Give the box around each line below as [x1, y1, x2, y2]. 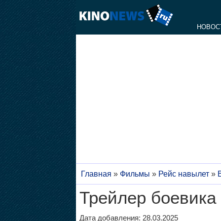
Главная [80, 170, 111, 178]
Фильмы [119, 170, 150, 178]
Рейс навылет [158, 170, 209, 178]
